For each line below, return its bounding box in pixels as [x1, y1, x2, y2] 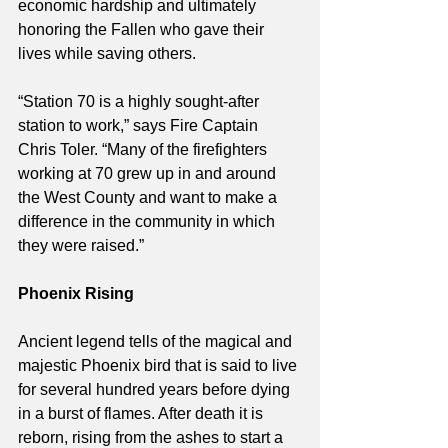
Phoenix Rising [18, 285, 134, 303]
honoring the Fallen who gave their [18, 21, 268, 39]
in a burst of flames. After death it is [18, 405, 267, 423]
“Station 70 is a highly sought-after [18, 93, 263, 111]
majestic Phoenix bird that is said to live [18, 357, 301, 375]
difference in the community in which [18, 213, 279, 231]
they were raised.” [18, 237, 144, 255]
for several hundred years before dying [18, 381, 294, 399]
